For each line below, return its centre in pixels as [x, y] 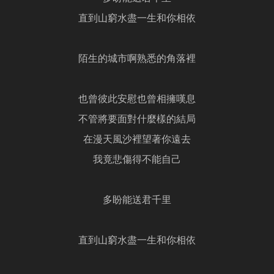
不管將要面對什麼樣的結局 [137, 120]
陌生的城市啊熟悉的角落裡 [137, 60]
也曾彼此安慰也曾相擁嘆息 [137, 100]
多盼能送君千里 [137, 201]
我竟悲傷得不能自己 [137, 161]
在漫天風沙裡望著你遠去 [137, 140]
